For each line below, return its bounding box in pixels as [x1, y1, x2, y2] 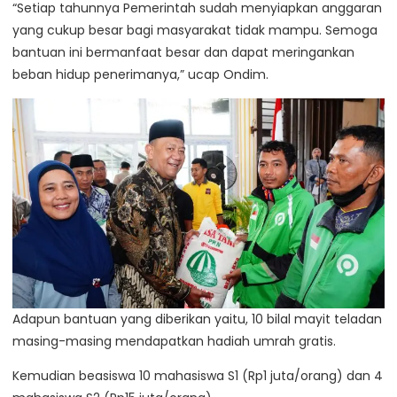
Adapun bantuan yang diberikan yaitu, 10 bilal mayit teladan [12, 310, 382, 329]
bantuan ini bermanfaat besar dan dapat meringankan [12, 43, 354, 61]
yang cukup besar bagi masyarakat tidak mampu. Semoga [12, 20, 378, 39]
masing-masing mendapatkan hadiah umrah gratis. [12, 332, 336, 351]
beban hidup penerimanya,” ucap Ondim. [12, 65, 269, 83]
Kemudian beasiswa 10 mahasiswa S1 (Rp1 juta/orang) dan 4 [12, 367, 383, 385]
